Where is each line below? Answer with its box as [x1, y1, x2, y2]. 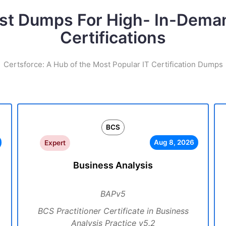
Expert [44, 139, 66, 147]
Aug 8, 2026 [153, 138, 194, 146]
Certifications [60, 28, 166, 47]
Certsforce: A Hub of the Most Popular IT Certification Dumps [3, 60, 223, 69]
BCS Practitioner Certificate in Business [37, 206, 189, 216]
